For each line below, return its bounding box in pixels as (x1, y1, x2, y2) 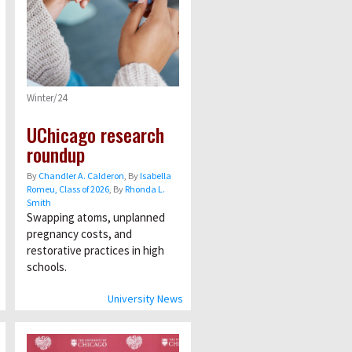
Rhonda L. (124, 182, 165, 195)
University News (108, 291, 183, 306)
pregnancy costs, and (26, 225, 132, 241)
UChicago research (26, 119, 164, 148)
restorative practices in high (26, 242, 164, 258)
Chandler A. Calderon (38, 169, 124, 181)
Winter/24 (26, 90, 67, 104)
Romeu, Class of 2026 (26, 182, 109, 195)
